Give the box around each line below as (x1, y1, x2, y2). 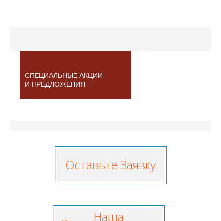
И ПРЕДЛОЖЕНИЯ (25, 80, 85, 88)
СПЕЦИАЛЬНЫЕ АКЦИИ (25, 72, 103, 79)
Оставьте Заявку (65, 156, 156, 173)
